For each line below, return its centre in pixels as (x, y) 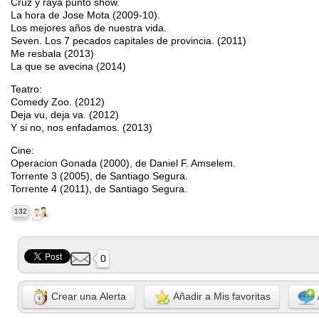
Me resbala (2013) (52, 53)
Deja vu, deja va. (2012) (65, 114)
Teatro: (26, 89)
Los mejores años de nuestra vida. (89, 27)
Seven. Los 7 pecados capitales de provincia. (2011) (129, 40)
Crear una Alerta (87, 296)
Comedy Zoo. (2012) (58, 101)
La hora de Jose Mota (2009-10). (85, 15)
